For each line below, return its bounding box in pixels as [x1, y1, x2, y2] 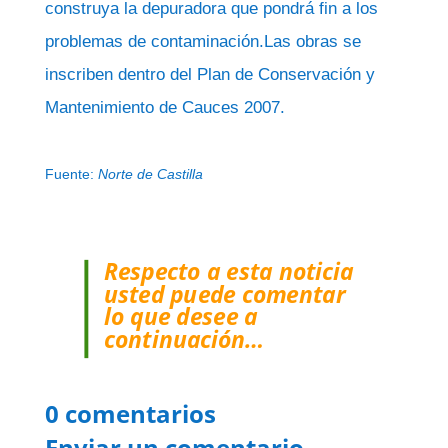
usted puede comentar [103, 278, 345, 309]
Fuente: [44, 166, 98, 182]
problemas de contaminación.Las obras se [44, 32, 361, 51]
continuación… [103, 323, 264, 355]
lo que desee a [103, 301, 258, 332]
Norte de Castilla [97, 166, 203, 182]
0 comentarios [44, 397, 216, 430]
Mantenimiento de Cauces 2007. [44, 98, 285, 117]
